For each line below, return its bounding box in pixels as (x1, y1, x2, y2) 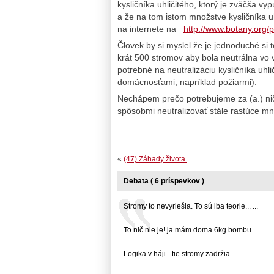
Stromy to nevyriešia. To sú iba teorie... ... (124, 201, 258, 210)
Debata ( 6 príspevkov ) (124, 176, 204, 185)
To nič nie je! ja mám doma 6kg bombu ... (124, 225, 259, 234)
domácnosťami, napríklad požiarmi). (117, 76, 257, 87)
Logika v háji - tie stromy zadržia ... (124, 249, 237, 258)
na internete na (117, 23, 183, 34)
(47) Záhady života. (124, 154, 187, 163)
